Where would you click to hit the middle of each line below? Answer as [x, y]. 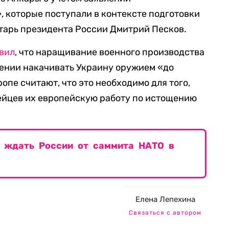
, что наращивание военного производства [110, 52]
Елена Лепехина [165, 199]
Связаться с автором [165, 213]
